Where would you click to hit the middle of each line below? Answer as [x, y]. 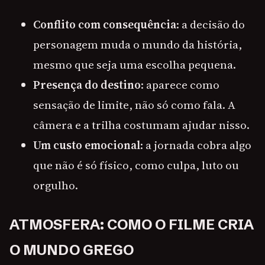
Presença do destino [87, 85]
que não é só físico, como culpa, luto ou [136, 165]
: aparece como [180, 85]
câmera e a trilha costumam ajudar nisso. [141, 125]
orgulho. [56, 185]
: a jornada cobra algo [196, 145]
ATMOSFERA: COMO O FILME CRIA [132, 225]
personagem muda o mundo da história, [138, 45]
